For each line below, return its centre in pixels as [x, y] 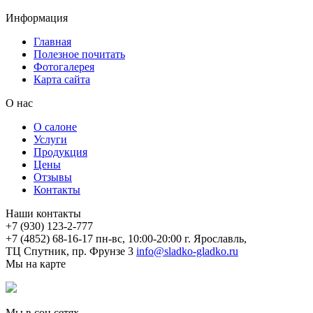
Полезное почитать [79, 54]
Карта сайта [62, 79]
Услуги [50, 139]
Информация [37, 18]
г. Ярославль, [216, 239]
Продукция [60, 152]
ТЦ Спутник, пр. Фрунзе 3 [70, 251]
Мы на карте [36, 264]
